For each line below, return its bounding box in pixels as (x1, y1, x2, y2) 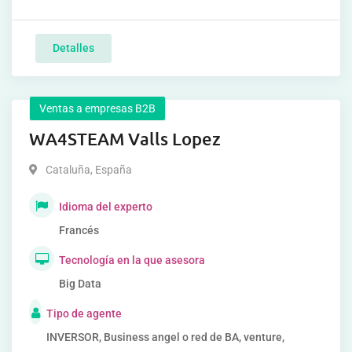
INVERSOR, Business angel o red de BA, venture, (46, 331, 284, 343)
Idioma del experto (59, 200, 152, 213)
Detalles (53, 42, 94, 54)
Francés (59, 224, 99, 236)
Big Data (59, 277, 101, 290)
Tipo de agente (46, 307, 122, 320)
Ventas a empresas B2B (39, 102, 156, 115)
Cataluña (46, 163, 90, 176)
